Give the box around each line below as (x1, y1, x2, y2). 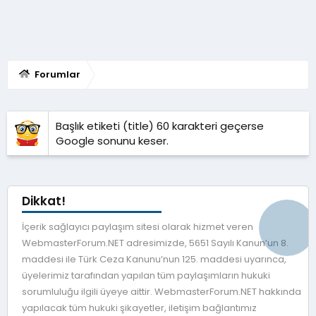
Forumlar (34, 67, 80, 81)
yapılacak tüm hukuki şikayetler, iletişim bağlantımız (22, 300, 257, 315)
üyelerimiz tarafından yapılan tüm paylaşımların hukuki (22, 268, 270, 282)
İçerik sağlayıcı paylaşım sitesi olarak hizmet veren (22, 219, 253, 233)
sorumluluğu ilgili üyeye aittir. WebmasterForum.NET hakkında (22, 284, 301, 298)
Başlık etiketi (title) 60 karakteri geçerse (56, 118, 264, 133)
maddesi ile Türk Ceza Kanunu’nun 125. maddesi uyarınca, (22, 252, 286, 266)
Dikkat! (22, 192, 66, 209)
